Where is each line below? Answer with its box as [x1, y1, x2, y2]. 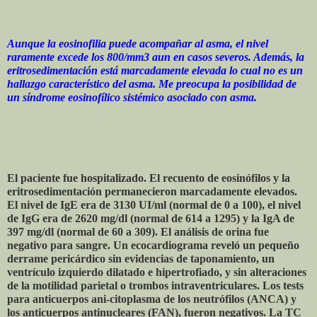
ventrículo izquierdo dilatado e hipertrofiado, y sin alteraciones [7, 266, 306, 279]
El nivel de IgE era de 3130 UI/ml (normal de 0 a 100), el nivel [7, 199, 301, 212]
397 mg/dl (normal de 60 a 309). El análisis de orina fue [7, 226, 269, 238]
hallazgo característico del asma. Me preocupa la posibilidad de [7, 78, 296, 91]
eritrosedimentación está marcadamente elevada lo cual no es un [7, 64, 303, 77]
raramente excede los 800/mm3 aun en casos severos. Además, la [7, 51, 304, 64]
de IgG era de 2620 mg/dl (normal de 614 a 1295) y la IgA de [7, 212, 294, 225]
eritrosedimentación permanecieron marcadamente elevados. [7, 185, 297, 198]
